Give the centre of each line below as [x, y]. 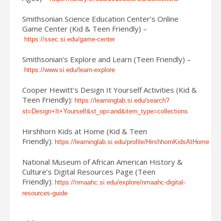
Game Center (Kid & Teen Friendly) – [85, 28]
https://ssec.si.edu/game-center [70, 39]
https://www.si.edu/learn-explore [70, 70]
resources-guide [45, 193]
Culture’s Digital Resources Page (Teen [89, 171]
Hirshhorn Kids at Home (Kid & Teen [85, 131]
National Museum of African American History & [102, 162]
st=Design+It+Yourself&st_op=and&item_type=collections [105, 111]
